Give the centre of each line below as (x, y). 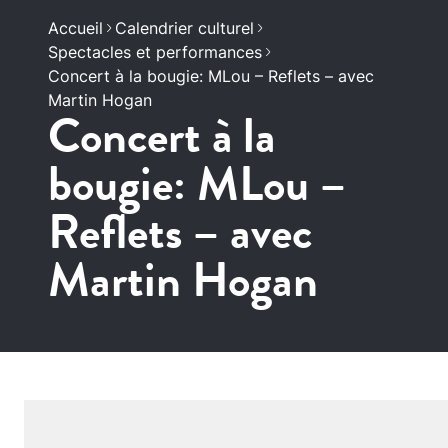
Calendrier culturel (184, 28)
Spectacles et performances (155, 52)
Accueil (75, 28)
